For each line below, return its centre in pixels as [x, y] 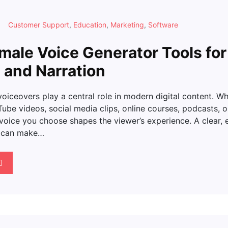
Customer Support [39, 24]
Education [90, 24]
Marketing [127, 24]
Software [163, 24]
